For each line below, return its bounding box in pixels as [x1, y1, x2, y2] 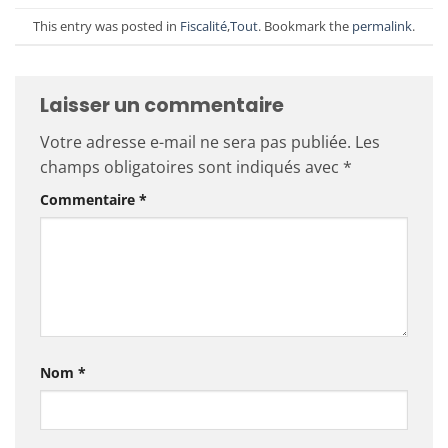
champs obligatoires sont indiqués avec [40, 156, 343, 179]
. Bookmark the [258, 16, 352, 35]
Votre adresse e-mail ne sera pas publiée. [40, 131, 351, 154]
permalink [352, 16, 412, 35]
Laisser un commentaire [40, 91, 288, 119]
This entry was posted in [33, 16, 180, 35]
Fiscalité [180, 16, 227, 35]
